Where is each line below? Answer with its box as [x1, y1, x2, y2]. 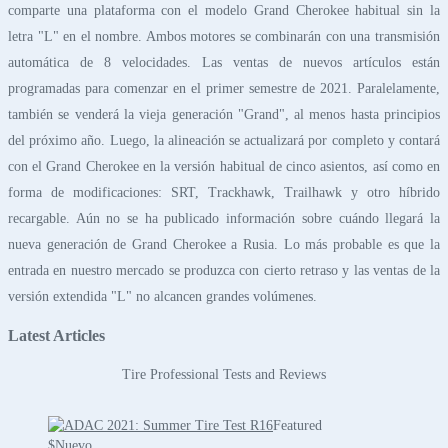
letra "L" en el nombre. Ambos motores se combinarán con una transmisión [8, 28, 440, 44]
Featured [273, 418, 322, 434]
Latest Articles [8, 325, 105, 345]
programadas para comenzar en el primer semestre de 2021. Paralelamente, [8, 80, 440, 96]
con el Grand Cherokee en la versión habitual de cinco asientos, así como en [8, 158, 440, 174]
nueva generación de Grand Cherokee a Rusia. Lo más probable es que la [8, 236, 440, 252]
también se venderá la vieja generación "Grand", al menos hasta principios [8, 106, 440, 122]
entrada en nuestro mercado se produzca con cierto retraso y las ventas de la [8, 262, 440, 278]
